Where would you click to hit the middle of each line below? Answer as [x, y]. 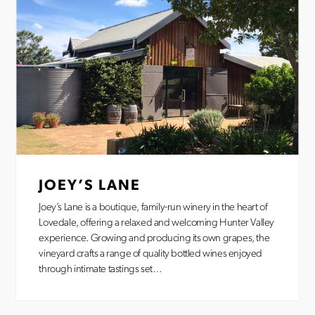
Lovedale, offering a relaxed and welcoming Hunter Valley [157, 223]
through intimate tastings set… [101, 270]
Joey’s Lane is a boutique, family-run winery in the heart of [153, 208]
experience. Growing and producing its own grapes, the [154, 239]
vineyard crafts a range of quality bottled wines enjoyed [151, 254]
